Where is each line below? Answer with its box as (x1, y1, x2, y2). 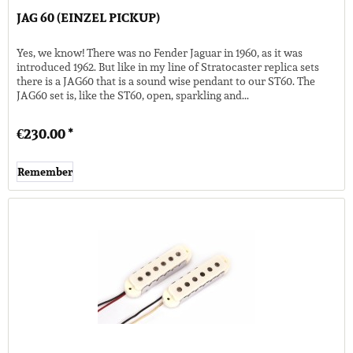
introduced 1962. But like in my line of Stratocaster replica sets (17, 58, 320, 76)
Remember (17, 162, 73, 180)
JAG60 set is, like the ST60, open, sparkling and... (17, 86, 250, 104)
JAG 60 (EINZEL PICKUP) (17, 7, 161, 28)
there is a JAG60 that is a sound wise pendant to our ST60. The (17, 72, 316, 90)
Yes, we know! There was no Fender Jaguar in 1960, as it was (17, 43, 303, 61)
